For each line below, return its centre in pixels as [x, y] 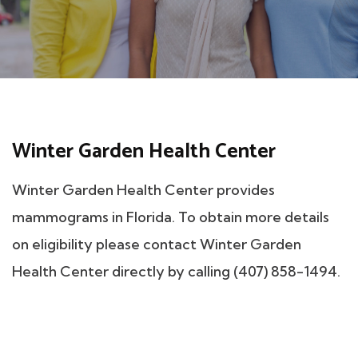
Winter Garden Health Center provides [143, 190]
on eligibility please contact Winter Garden [157, 245]
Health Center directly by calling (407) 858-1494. [176, 272]
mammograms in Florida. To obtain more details [171, 217]
